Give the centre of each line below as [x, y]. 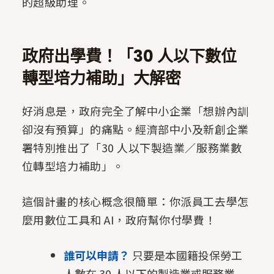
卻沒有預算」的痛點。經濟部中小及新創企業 [135, 129]
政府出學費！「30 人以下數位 [129, 57]
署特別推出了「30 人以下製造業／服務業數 [132, 148]
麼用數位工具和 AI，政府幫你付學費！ [119, 220]
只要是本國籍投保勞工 [186, 255]
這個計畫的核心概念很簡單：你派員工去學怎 [135, 202]
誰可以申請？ [96, 255]
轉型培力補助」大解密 [101, 79]
